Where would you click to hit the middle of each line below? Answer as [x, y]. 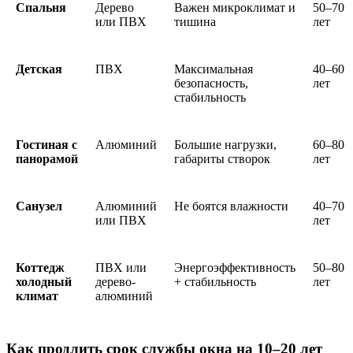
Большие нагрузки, [225, 145]
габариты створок [222, 159]
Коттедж [40, 268]
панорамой [47, 159]
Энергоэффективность [235, 268]
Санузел [39, 206]
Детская [39, 69]
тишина [195, 22]
